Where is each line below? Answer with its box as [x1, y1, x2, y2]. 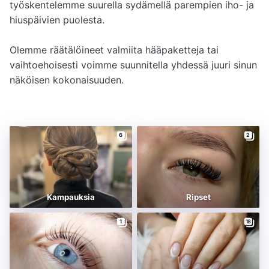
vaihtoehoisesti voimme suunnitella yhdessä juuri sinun [10, 58, 257, 71]
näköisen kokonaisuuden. [10, 73, 124, 86]
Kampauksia [47, 192, 95, 202]
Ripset [186, 192, 211, 202]
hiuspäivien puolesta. [10, 13, 104, 26]
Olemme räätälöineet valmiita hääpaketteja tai [10, 43, 219, 56]
